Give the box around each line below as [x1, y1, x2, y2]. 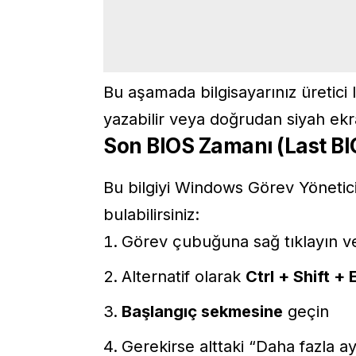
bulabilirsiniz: [103, 204, 199, 224]
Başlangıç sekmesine [122, 301, 283, 321]
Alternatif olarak [122, 266, 246, 286]
